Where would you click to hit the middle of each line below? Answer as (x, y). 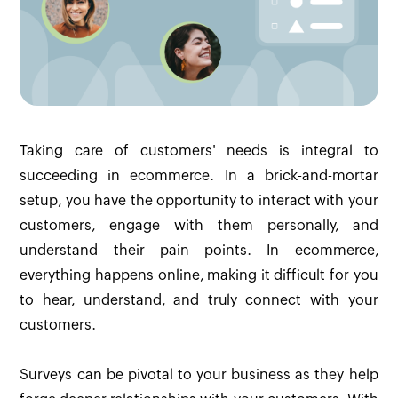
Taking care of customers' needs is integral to (199, 151)
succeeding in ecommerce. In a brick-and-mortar (199, 176)
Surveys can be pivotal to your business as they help (199, 375)
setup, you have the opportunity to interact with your (199, 201)
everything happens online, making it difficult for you (199, 275)
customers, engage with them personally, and (199, 226)
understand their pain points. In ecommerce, (199, 251)
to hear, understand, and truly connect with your (199, 300)
